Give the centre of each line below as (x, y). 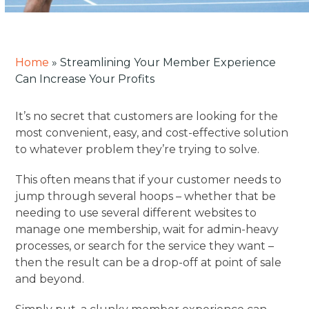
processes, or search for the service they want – (145, 246)
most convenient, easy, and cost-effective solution (152, 132)
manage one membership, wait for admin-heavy (147, 229)
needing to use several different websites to (136, 212)
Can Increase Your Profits (85, 79)
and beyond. (50, 279)
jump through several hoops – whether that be (146, 196)
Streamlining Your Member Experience (168, 62)
